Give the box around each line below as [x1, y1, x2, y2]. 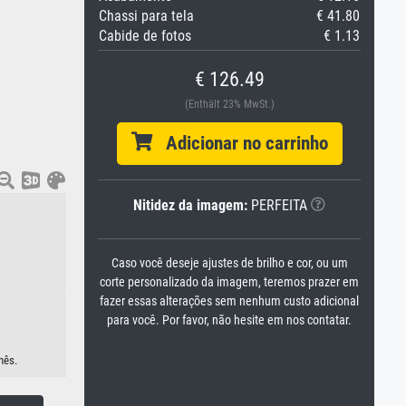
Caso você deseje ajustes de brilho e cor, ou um [111, 256, 348, 271]
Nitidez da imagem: [133, 197, 247, 214]
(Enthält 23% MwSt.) [184, 98, 275, 111]
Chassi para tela [99, 7, 194, 24]
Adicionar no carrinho [151, 132, 328, 154]
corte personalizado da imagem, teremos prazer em [100, 275, 359, 290]
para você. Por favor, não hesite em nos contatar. [107, 313, 352, 328]
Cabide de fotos [99, 27, 191, 44]
